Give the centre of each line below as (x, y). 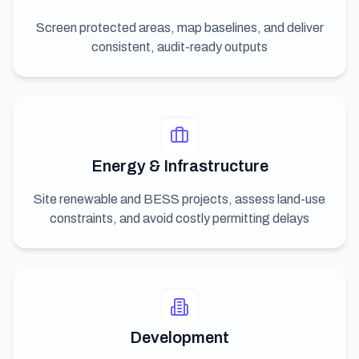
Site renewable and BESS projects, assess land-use (179, 199)
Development (179, 337)
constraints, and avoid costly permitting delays (179, 218)
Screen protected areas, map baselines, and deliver (179, 27)
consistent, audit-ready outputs (179, 46)
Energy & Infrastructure (179, 165)
